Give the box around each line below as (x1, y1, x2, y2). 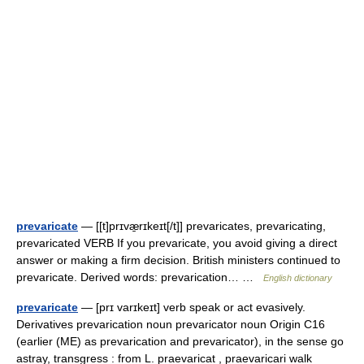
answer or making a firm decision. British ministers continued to (16, 253, 340, 266)
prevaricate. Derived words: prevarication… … (16, 271, 263, 284)
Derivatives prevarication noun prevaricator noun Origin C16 (16, 318, 325, 331)
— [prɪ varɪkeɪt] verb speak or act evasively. (78, 301, 305, 314)
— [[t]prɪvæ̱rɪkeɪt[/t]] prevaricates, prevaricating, (78, 219, 326, 232)
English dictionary (263, 273, 332, 283)
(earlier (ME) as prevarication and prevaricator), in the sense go (16, 335, 344, 348)
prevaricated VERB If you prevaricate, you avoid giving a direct (16, 236, 337, 249)
